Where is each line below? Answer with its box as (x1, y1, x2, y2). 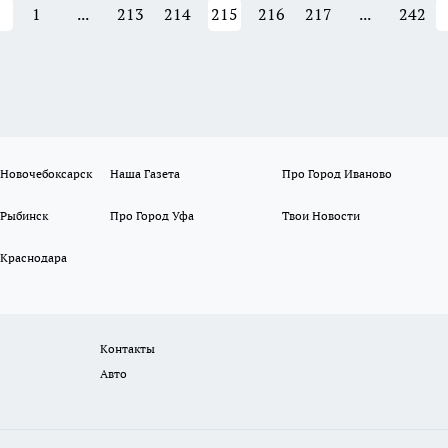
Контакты (100, 341, 156, 356)
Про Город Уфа (110, 208, 195, 223)
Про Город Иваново (281, 166, 392, 181)
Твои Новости (281, 208, 360, 223)
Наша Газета (110, 166, 181, 181)
